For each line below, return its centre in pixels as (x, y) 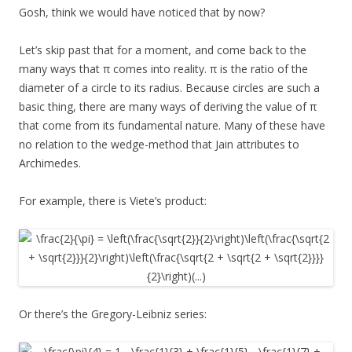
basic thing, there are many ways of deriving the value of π (168, 106)
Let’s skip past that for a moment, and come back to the (163, 49)
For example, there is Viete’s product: (113, 200)
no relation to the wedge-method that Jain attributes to (159, 144)
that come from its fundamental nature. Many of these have (172, 125)
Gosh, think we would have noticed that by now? (142, 12)
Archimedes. (50, 163)
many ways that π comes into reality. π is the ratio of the (163, 68)
